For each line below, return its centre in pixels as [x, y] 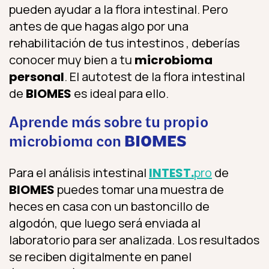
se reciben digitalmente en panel [100, 257]
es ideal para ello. [120, 94]
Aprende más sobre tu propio [109, 124]
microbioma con [67, 143]
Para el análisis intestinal [79, 173]
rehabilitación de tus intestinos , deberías [124, 43]
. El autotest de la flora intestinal [155, 77]
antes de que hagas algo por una [99, 26]
